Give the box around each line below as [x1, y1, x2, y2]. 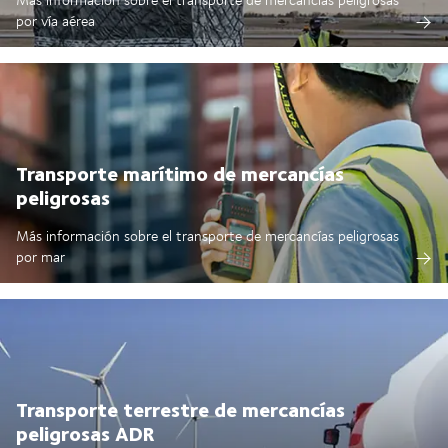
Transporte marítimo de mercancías [16, 156, 344, 188]
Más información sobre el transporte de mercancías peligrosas [16, 224, 399, 246]
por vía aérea [16, 9, 95, 31]
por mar [16, 245, 65, 267]
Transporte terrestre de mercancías [16, 392, 345, 424]
